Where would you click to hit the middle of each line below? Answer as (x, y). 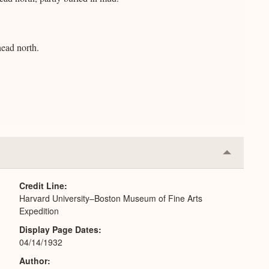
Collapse (246, 156)
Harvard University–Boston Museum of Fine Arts (111, 198)
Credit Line (42, 186)
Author (33, 261)
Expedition (39, 211)
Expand (243, 175)
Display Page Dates (59, 229)
